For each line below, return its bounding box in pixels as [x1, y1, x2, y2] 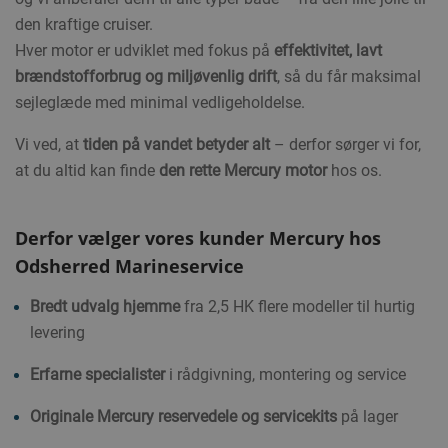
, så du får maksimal [276, 67, 421, 86]
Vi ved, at [14, 135, 83, 154]
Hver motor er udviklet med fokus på [14, 41, 274, 60]
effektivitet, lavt [273, 41, 382, 60]
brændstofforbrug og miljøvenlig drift [14, 67, 277, 86]
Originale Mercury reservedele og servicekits [29, 407, 337, 426]
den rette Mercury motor [158, 161, 327, 180]
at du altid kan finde [14, 161, 159, 180]
